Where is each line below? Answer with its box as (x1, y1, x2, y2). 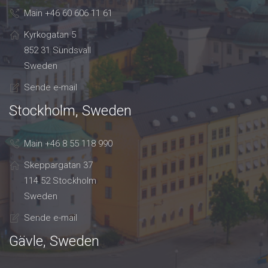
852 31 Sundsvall (24, 45, 91, 56)
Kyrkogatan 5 (24, 29, 76, 41)
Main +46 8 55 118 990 (24, 138, 112, 150)
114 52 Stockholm (24, 175, 96, 187)
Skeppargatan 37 (24, 160, 93, 171)
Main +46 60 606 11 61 (24, 8, 112, 19)
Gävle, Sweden (9, 233, 99, 250)
